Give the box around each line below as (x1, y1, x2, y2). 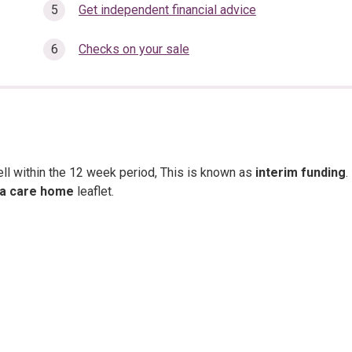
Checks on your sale (79, 42, 189, 57)
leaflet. (74, 184, 114, 199)
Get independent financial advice (79, 2, 256, 17)
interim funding (255, 165, 346, 180)
